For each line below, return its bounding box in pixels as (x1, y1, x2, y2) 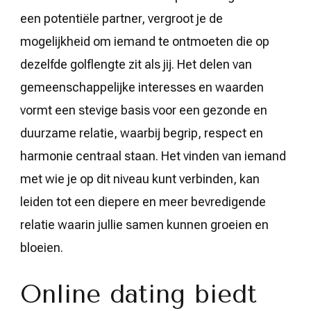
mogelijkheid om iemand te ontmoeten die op (20, 33, 269, 49)
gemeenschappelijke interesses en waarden (20, 79, 264, 94)
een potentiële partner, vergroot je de (20, 10, 223, 26)
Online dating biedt (20, 279, 257, 309)
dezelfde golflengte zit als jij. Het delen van (20, 56, 252, 72)
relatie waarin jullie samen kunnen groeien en (20, 217, 269, 232)
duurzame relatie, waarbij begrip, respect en (20, 125, 263, 140)
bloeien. (20, 239, 63, 255)
